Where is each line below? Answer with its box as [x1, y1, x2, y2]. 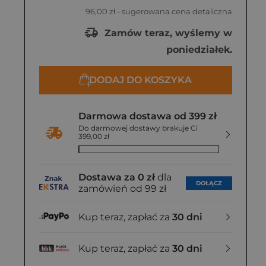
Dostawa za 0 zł [78, 172, 155, 183]
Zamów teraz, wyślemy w [102, 27, 232, 39]
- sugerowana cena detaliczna [115, 7, 232, 16]
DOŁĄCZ [196, 179, 222, 187]
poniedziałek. [166, 44, 232, 55]
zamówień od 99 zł [78, 183, 166, 194]
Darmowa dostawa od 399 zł [78, 110, 217, 122]
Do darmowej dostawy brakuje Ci [78, 123, 198, 132]
